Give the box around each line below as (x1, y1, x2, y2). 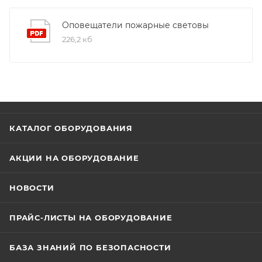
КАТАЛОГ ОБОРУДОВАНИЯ (9, 123, 133, 133)
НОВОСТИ (9, 183, 54, 192)
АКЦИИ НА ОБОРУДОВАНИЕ (9, 153, 139, 163)
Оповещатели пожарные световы (62, 19, 209, 30)
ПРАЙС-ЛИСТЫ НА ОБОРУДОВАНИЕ (9, 213, 173, 222)
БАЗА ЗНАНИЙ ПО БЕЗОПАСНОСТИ (9, 243, 171, 252)
